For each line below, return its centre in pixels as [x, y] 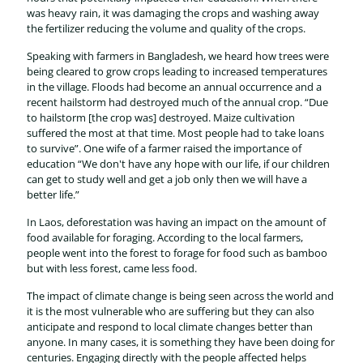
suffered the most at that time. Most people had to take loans [175, 133]
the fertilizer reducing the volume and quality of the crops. [166, 28]
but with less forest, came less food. [112, 268]
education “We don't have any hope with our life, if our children [178, 164]
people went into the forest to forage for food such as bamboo [177, 253]
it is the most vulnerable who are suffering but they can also [171, 311]
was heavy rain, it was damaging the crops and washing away [173, 13]
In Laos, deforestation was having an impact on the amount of [176, 222]
